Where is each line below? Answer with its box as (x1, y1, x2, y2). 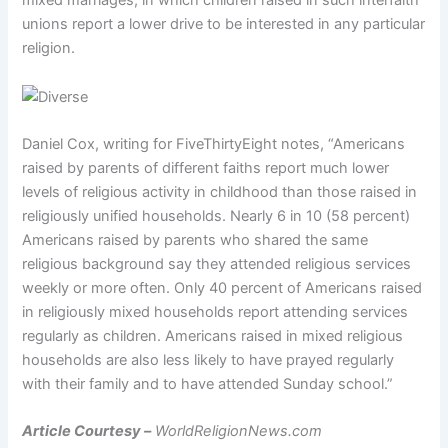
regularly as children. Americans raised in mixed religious (22, 326, 404, 345)
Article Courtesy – (22, 422, 152, 441)
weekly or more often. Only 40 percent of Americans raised (22, 278, 423, 297)
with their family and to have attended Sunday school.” (22, 374, 394, 393)
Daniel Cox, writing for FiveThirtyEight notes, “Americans (22, 134, 406, 153)
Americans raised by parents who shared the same (22, 230, 369, 249)
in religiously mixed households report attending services (22, 302, 409, 321)
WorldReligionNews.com (151, 422, 323, 441)
